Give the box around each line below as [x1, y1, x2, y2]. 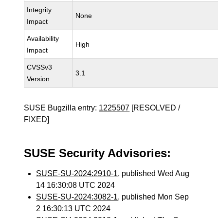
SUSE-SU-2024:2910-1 [36, 169, 118, 178]
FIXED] [24, 115, 50, 124]
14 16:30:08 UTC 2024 [36, 181, 115, 189]
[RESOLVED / [129, 104, 181, 112]
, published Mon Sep [118, 193, 189, 201]
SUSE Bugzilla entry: [24, 104, 99, 112]
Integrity [27, 6, 52, 14]
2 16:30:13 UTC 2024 [36, 204, 111, 213]
